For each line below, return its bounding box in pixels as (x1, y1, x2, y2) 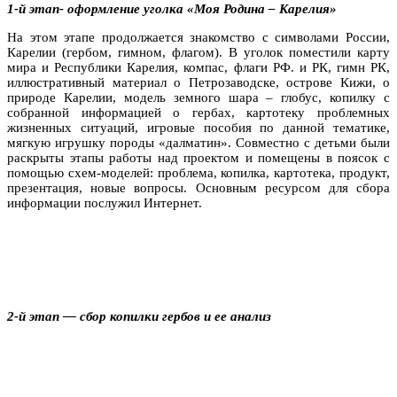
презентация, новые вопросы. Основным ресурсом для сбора (7, 180, 390, 195)
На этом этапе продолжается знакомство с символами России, (7, 29, 390, 44)
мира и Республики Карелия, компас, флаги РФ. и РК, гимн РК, (7, 59, 390, 74)
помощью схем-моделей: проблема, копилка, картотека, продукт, (7, 165, 390, 180)
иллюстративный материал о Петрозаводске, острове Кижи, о (7, 74, 390, 90)
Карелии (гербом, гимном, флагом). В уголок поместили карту (7, 44, 390, 59)
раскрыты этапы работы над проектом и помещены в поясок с (7, 150, 390, 165)
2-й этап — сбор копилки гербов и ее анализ (7, 308, 271, 323)
